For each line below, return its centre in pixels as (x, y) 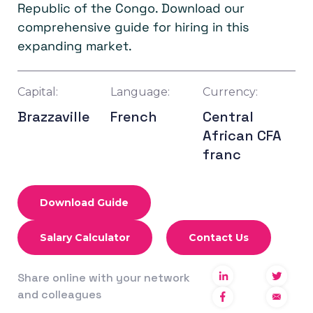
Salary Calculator (85, 238)
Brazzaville (53, 117)
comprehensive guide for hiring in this (133, 27)
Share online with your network (104, 278)
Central (228, 117)
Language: (140, 92)
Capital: (38, 92)
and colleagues (59, 295)
